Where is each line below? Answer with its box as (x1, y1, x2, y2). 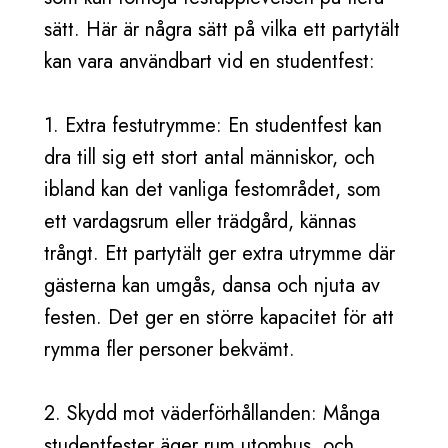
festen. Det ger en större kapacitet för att (44, 303, 394, 332)
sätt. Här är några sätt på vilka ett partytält (44, 15, 400, 44)
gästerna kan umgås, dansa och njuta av (44, 271, 380, 300)
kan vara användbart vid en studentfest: (44, 47, 375, 76)
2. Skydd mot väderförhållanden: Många (44, 399, 380, 428)
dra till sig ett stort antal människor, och (44, 143, 375, 172)
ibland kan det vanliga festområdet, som (44, 175, 381, 204)
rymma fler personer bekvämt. (44, 335, 295, 364)
